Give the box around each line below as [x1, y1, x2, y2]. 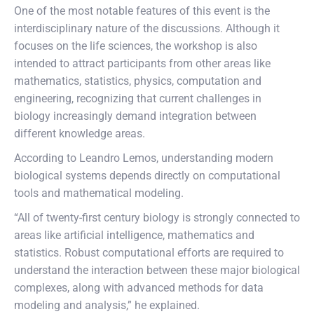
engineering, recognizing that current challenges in [14, 92, 261, 105]
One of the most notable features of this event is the [14, 4, 270, 18]
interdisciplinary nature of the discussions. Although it [14, 22, 280, 35]
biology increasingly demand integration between [14, 109, 257, 123]
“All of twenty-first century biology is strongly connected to [14, 211, 300, 224]
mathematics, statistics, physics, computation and [14, 74, 261, 88]
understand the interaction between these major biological [14, 264, 300, 277]
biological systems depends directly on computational [14, 169, 280, 182]
